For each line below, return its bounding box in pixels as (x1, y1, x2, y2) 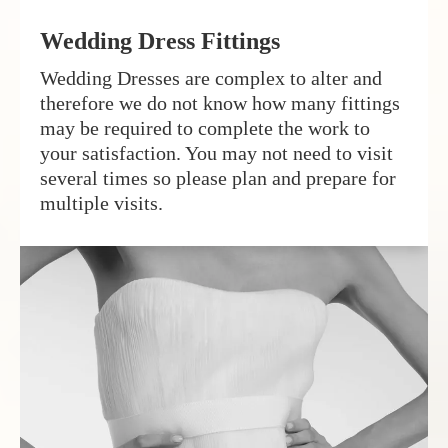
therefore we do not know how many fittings (40, 92, 400, 115)
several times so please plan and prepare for (40, 167, 396, 190)
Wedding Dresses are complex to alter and (40, 67, 382, 90)
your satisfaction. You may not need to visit (40, 142, 393, 165)
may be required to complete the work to (40, 117, 370, 140)
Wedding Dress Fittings (40, 28, 280, 55)
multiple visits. (40, 192, 163, 215)
